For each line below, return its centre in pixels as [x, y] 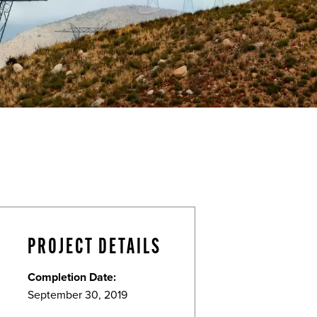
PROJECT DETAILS [94, 248]
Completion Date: [72, 277]
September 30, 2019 [77, 295]
